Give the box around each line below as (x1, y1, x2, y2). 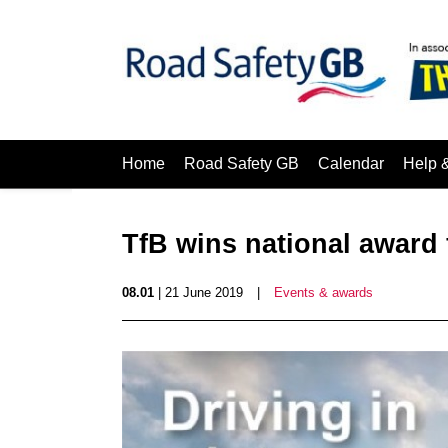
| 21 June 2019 (154, 285, 243, 300)
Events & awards (274, 285, 373, 300)
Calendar (318, 155, 384, 172)
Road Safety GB (184, 155, 299, 172)
